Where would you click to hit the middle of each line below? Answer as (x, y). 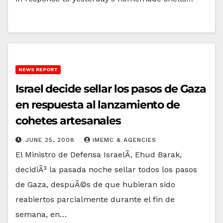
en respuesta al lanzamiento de (98, 105)
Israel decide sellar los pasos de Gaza (111, 89)
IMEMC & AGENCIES (124, 140)
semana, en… (41, 214)
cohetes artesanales (68, 120)
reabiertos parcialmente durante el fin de (95, 199)
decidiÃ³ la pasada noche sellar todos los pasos (106, 169)
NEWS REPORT (38, 69)
